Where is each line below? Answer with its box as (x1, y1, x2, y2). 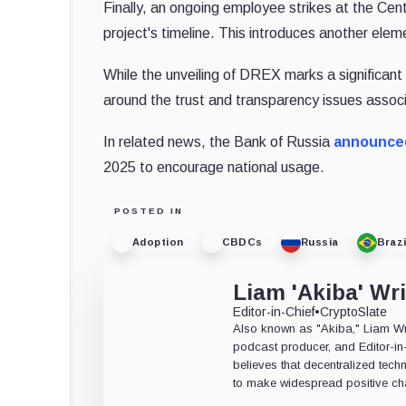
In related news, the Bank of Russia (103, 133, 333, 150)
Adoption (132, 237, 184, 248)
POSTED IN (114, 205, 183, 216)
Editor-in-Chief (233, 304, 315, 319)
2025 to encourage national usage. (103, 159, 324, 175)
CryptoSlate (320, 304, 388, 319)
